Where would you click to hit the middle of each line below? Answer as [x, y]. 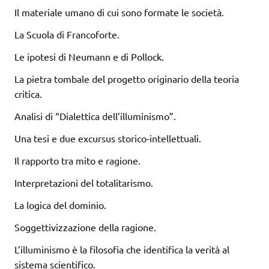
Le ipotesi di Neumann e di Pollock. [89, 57]
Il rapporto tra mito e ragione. [77, 161]
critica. [28, 94]
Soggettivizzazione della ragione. [85, 227]
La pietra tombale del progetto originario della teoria [127, 79]
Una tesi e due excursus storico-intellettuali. [108, 138]
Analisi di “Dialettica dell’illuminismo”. [95, 116]
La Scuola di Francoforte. [67, 35]
